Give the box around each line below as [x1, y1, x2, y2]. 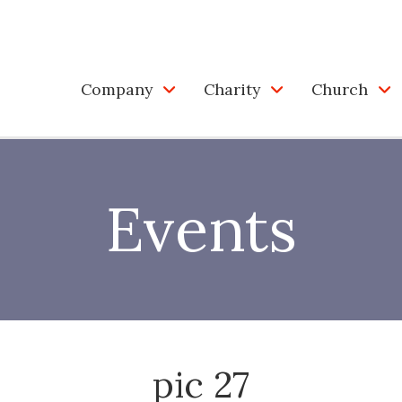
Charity [204, 78, 260, 100]
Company [81, 78, 153, 100]
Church [311, 78, 368, 100]
